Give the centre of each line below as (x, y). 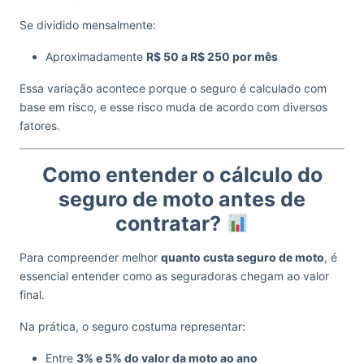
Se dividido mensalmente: (88, 25)
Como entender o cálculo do (182, 175)
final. (32, 295)
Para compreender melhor (90, 257)
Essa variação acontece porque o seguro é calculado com (173, 88)
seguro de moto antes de (182, 199)
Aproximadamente (96, 56)
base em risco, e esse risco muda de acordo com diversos (173, 107)
